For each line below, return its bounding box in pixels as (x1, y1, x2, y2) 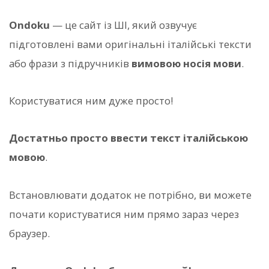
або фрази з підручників (9, 56, 131, 70)
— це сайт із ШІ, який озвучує (50, 17, 197, 32)
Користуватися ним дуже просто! (9, 94, 173, 108)
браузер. (9, 226, 50, 240)
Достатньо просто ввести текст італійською (9, 131, 248, 145)
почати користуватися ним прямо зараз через (9, 207, 239, 221)
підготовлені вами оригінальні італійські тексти (9, 37, 252, 51)
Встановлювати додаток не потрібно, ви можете (9, 187, 252, 202)
